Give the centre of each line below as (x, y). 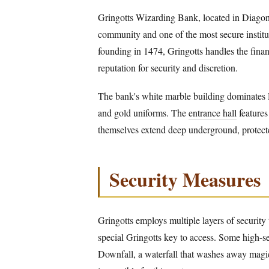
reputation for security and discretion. (168, 68)
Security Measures (185, 180)
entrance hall (213, 113)
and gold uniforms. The (143, 113)
